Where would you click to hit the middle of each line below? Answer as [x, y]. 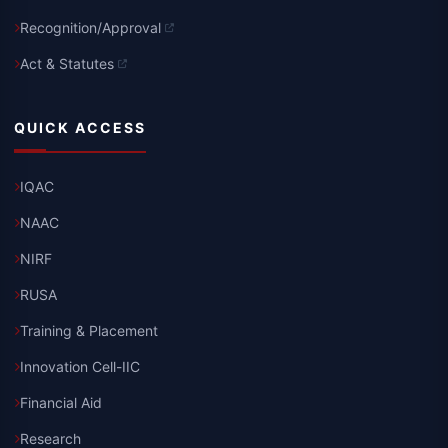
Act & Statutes [67, 63]
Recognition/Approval [90, 27]
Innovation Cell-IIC [80, 366]
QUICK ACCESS [80, 127]
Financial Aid [61, 402]
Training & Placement [89, 330]
